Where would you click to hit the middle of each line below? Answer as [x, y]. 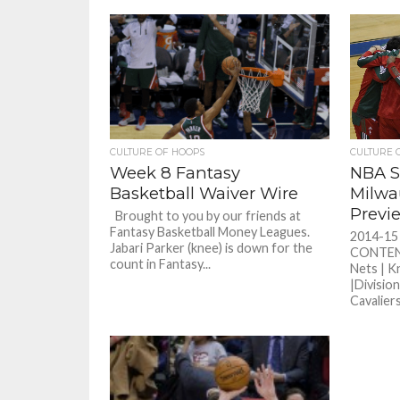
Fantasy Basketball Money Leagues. [210, 232]
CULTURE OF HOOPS [158, 152]
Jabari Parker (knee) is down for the [212, 248]
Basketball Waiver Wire [204, 193]
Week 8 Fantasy [175, 173]
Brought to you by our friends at [206, 216]
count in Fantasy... [161, 264]
